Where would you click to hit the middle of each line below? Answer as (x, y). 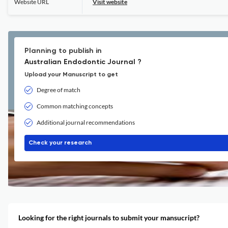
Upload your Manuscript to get (71, 75)
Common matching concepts (75, 106)
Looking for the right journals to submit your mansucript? (109, 218)
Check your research (60, 143)
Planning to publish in (63, 51)
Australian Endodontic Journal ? (83, 62)
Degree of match (59, 90)
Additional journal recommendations (86, 122)
